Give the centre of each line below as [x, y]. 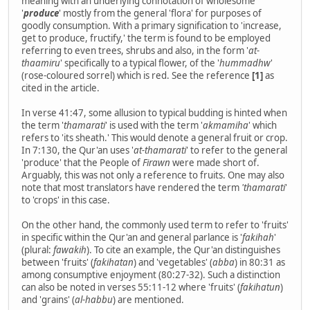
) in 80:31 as [260, 263]
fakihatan [113, 263]
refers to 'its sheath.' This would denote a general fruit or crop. [155, 138]
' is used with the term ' [154, 126]
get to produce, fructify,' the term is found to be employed [146, 38]
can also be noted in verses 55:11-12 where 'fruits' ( [131, 288]
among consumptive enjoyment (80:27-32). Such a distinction [151, 275]
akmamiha [226, 126]
